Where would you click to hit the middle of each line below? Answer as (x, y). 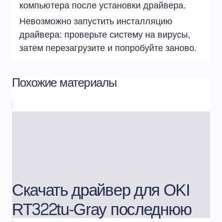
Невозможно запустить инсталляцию (96, 22)
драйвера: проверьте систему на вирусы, (105, 35)
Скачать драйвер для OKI (101, 191)
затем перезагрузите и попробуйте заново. (108, 48)
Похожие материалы (64, 83)
